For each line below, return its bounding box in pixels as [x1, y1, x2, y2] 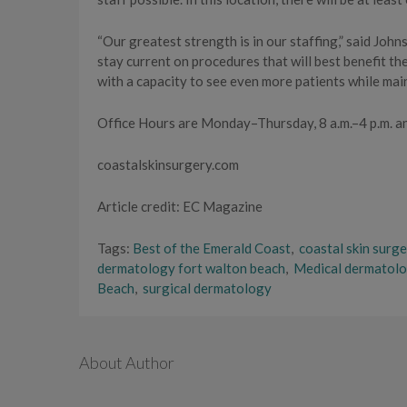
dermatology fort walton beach [97, 259, 285, 276]
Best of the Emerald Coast [133, 239, 291, 256]
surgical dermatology [143, 279, 272, 296]
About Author [79, 352, 174, 372]
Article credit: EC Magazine [97, 197, 263, 214]
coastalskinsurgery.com [97, 155, 239, 173]
